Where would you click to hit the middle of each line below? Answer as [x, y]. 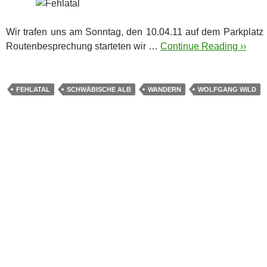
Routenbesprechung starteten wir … [83, 46]
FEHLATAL [33, 89]
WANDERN [164, 89]
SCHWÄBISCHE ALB [99, 89]
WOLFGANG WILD [227, 89]
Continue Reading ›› [203, 46]
